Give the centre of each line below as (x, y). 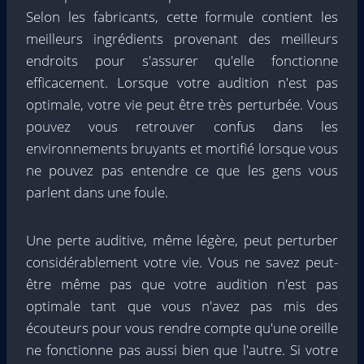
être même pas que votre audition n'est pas (182, 284)
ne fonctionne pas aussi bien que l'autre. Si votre (182, 350)
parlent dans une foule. (97, 192)
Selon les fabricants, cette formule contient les (182, 17)
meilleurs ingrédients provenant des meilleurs (182, 39)
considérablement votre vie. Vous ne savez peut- (182, 262)
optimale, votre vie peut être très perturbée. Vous (182, 104)
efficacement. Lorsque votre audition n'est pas (182, 82)
